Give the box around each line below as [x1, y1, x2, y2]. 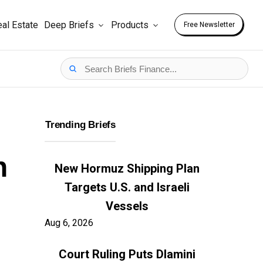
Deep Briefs [44, 19, 94, 31]
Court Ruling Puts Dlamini [58, 247, 195, 262]
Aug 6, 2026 [45, 217, 93, 229]
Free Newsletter [184, 21, 235, 29]
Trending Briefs [45, 119, 116, 131]
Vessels [105, 199, 149, 214]
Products [111, 19, 149, 31]
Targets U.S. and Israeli [64, 180, 190, 195]
